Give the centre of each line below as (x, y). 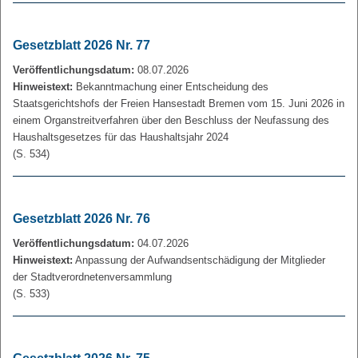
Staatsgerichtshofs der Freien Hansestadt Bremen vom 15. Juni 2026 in (179, 103)
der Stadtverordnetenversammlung (92, 277)
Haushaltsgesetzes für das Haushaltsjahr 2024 (121, 137)
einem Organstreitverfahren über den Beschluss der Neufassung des (171, 120)
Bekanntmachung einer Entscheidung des (171, 87)
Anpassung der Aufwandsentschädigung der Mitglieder (199, 260)
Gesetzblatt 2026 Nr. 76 (82, 219)
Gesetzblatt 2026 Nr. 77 (82, 45)
